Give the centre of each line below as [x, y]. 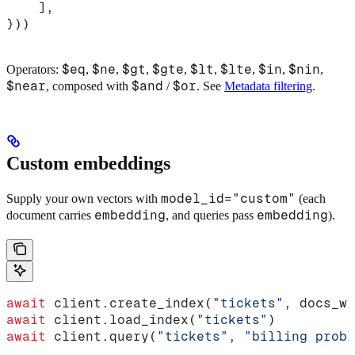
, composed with [89, 86]
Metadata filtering [268, 86]
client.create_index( [129, 303]
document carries [50, 216]
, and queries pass [211, 216]
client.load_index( [121, 320]
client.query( [101, 337]
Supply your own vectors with [84, 199]
